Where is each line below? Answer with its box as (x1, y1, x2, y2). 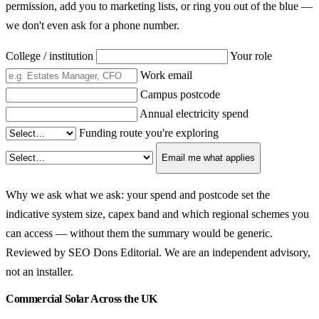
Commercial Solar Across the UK (6, 292, 157, 305)
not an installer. (6, 265, 73, 278)
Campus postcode (140, 88, 220, 100)
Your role (230, 49, 272, 62)
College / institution (6, 49, 93, 62)
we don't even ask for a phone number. (6, 19, 179, 31)
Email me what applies (162, 152, 255, 164)
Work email (140, 68, 192, 81)
